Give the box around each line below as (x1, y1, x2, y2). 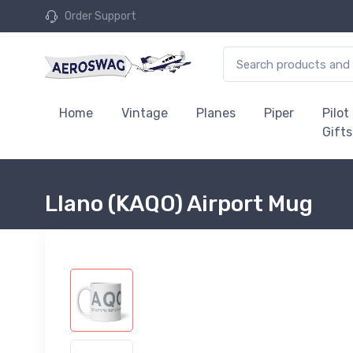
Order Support (65, 9, 136, 23)
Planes (196, 106, 236, 121)
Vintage (121, 106, 168, 121)
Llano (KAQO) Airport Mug (45, 191, 313, 217)
